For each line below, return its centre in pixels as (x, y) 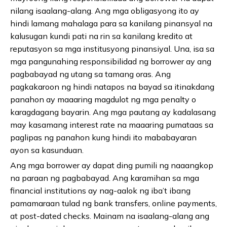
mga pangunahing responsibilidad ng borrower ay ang (111, 62)
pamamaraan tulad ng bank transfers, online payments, (113, 203)
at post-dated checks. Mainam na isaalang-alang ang (110, 216)
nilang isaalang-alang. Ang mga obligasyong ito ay (105, 11)
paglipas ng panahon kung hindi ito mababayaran (103, 138)
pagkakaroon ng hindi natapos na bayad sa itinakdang (112, 87)
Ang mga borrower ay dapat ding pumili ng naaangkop (112, 165)
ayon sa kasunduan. (47, 150)
